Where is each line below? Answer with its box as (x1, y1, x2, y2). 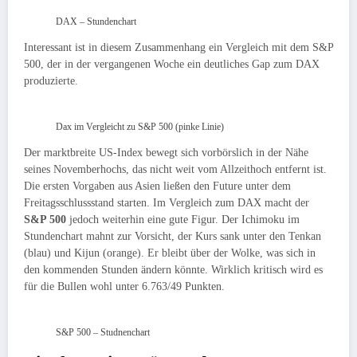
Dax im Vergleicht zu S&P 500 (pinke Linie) (56, 121, 224, 133)
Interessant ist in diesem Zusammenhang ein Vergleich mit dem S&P (24, 41, 333, 53)
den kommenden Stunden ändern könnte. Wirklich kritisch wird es (24, 264, 323, 277)
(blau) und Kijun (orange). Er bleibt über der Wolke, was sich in (24, 247, 316, 260)
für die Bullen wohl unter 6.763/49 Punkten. (24, 280, 225, 293)
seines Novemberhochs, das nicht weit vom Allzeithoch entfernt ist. (24, 163, 327, 176)
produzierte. (24, 74, 81, 87)
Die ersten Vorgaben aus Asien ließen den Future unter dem (24, 180, 291, 193)
